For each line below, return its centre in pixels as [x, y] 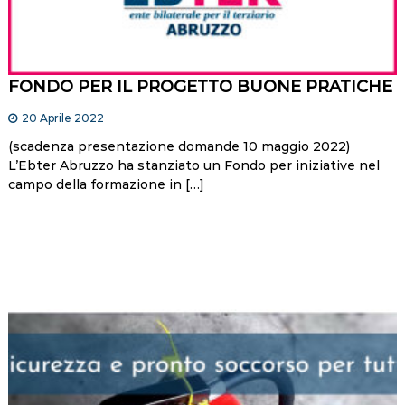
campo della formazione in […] [106, 185]
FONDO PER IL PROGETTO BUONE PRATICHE [200, 87]
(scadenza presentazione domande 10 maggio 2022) [182, 147]
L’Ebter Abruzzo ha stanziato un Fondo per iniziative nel [193, 166]
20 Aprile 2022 [62, 118]
